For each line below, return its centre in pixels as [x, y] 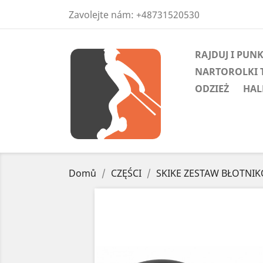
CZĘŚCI [126, 173]
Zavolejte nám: [102, 15]
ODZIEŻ [212, 89]
